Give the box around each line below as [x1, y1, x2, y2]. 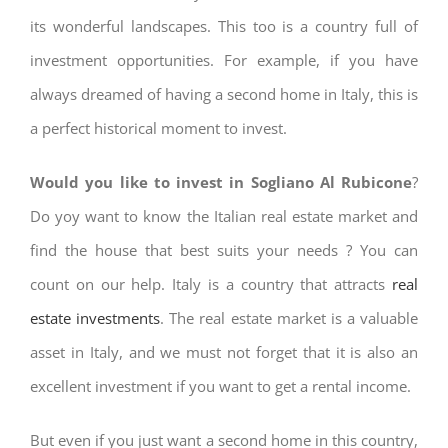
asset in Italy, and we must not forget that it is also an [30, 342, 418, 362]
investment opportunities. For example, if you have [30, 50, 418, 70]
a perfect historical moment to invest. [30, 118, 287, 138]
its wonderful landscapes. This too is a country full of [30, 16, 418, 36]
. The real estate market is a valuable [160, 308, 418, 328]
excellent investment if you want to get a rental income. [30, 376, 411, 396]
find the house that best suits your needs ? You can [30, 240, 418, 260]
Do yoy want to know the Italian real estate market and [30, 206, 418, 226]
